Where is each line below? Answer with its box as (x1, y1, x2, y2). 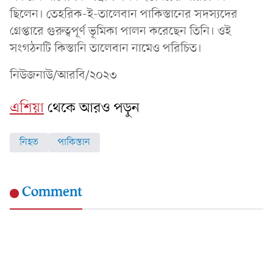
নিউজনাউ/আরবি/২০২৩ (10, 67, 117, 83)
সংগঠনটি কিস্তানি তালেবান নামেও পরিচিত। (10, 40, 202, 57)
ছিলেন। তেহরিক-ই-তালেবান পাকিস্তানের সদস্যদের (10, 6, 238, 23)
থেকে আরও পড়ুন (48, 98, 140, 118)
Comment (22, 182, 82, 202)
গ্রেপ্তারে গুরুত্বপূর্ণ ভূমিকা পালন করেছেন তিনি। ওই (10, 23, 231, 40)
